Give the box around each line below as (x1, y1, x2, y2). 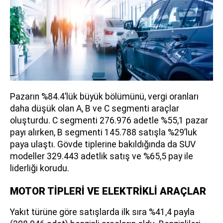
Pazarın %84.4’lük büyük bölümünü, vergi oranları (10, 92, 199, 102)
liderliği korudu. (10, 163, 69, 174)
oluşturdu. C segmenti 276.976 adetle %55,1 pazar (10, 115, 208, 126)
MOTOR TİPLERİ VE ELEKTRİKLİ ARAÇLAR (10, 185, 206, 198)
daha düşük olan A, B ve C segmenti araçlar (10, 104, 179, 114)
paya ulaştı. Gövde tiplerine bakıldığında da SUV (10, 139, 196, 150)
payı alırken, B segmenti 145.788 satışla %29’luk (10, 127, 197, 138)
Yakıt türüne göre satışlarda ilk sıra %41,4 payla (10, 207, 195, 218)
